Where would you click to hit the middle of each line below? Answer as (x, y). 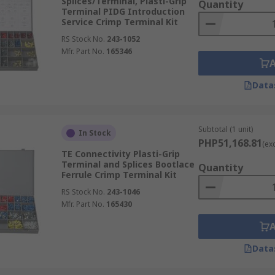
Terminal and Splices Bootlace (128, 164)
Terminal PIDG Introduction (123, 11)
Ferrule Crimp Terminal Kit (119, 175)
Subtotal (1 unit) (225, 129)
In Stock (95, 133)
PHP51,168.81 (230, 143)
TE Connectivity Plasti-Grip (120, 154)
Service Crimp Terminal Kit (119, 22)
